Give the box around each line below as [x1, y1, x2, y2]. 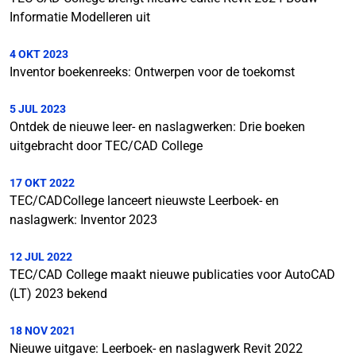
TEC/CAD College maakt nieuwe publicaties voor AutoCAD [10, 267, 335, 282]
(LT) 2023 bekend [10, 286, 107, 301]
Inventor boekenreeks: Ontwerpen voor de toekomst [10, 64, 295, 79]
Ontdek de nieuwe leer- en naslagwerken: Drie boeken [10, 119, 305, 134]
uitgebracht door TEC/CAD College [10, 138, 203, 153]
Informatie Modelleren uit [10, 10, 150, 25]
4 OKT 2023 [10, 48, 68, 60]
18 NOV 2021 [10, 324, 75, 337]
